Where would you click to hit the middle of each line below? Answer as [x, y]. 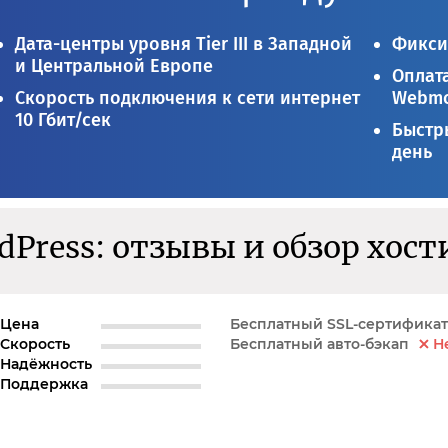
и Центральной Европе [114, 65]
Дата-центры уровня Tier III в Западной [184, 43]
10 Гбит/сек [63, 119]
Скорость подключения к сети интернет [188, 97]
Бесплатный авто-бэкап [319, 344]
